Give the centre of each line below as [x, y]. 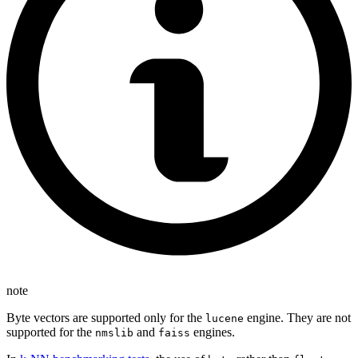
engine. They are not [297, 318]
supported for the [51, 332]
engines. [213, 332]
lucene [225, 319]
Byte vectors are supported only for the [106, 318]
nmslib [114, 333]
